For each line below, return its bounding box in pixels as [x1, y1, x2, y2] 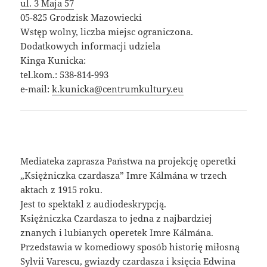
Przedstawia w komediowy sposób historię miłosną [20, 241, 240, 253]
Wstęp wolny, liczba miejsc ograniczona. [20, 26, 194, 38]
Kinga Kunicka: [20, 54, 86, 67]
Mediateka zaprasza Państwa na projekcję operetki [20, 155, 237, 167]
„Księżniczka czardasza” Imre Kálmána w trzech [20, 169, 228, 182]
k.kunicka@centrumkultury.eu [52, 83, 184, 95]
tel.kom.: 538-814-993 [20, 69, 109, 81]
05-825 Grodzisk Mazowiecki [20, 11, 142, 24]
